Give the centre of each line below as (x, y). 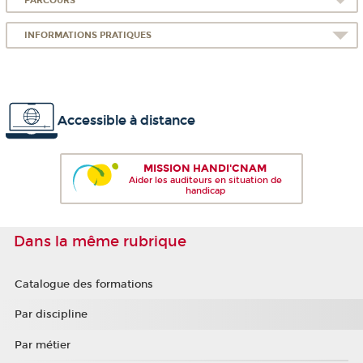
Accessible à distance (126, 121)
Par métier (42, 345)
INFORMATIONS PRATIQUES (88, 35)
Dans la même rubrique (100, 241)
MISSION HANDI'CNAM (205, 169)
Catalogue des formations (83, 284)
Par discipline (51, 315)
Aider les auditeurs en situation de (205, 181)
